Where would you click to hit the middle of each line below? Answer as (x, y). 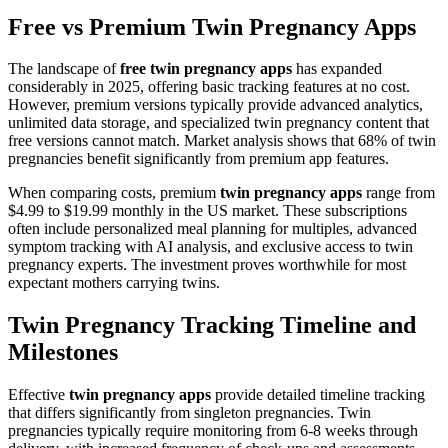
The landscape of (64, 69)
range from (398, 193)
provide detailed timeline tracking (318, 395)
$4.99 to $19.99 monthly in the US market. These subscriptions (207, 211)
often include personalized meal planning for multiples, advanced (212, 229)
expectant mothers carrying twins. (114, 283)
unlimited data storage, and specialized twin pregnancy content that (218, 123)
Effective (38, 395)
